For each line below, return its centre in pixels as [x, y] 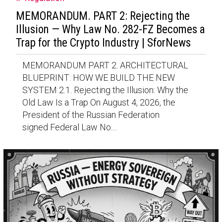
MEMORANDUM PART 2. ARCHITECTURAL [105, 65]
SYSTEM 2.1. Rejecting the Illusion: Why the [105, 90]
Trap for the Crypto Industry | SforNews [103, 43]
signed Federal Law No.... [69, 127]
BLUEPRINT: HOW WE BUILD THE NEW [98, 77]
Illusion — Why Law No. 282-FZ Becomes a [110, 29]
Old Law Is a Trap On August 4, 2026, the [99, 102]
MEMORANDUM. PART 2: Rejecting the [103, 16]
